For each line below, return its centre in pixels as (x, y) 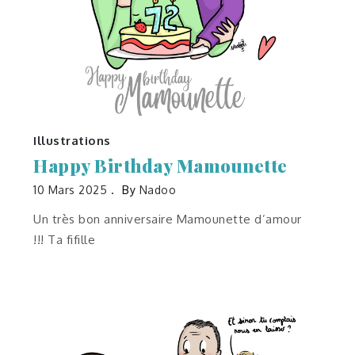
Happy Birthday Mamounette (160, 165)
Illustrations (72, 140)
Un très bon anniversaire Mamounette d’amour (168, 219)
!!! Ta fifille (65, 239)
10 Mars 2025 (71, 189)
